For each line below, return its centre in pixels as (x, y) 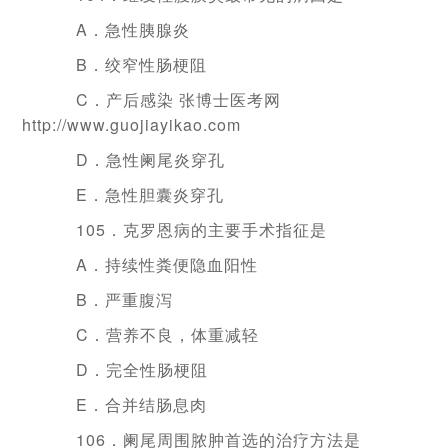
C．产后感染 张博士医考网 (162, 99)
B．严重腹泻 (108, 299)
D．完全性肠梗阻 (125, 369)
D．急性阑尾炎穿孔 (134, 159)
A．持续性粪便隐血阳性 (150, 264)
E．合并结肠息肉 (125, 404)
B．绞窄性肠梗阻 (125, 64)
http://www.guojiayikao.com (132, 124)
